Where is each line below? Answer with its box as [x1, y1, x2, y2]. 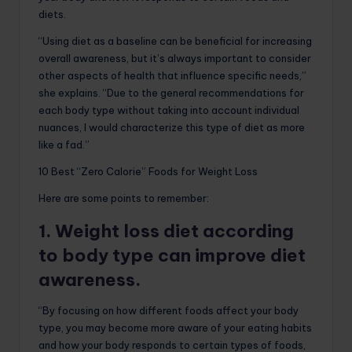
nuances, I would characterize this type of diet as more [38, 120, 305, 134]
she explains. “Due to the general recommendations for [38, 86, 304, 99]
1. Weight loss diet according [38, 219, 294, 242]
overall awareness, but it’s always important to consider [38, 51, 311, 64]
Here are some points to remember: [38, 191, 209, 204]
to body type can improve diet [38, 244, 306, 266]
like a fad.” [38, 137, 90, 151]
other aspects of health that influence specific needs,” [38, 68, 306, 82]
